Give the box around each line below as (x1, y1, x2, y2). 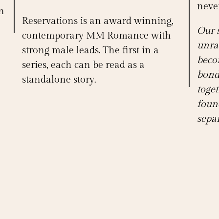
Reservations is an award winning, (22, 15, 174, 27)
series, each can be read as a (22, 59, 145, 71)
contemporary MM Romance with (22, 30, 171, 42)
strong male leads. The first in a (22, 44, 159, 57)
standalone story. (22, 74, 96, 86)
